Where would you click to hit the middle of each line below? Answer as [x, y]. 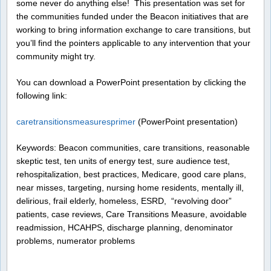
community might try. [56, 56]
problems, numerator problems [76, 240]
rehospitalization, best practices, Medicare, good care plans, [131, 174]
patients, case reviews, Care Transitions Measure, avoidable [132, 214]
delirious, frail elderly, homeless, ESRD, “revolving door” [124, 201]
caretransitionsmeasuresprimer [76, 121]
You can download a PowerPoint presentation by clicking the [131, 82]
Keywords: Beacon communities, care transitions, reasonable [133, 147]
